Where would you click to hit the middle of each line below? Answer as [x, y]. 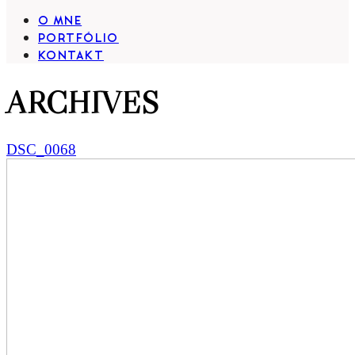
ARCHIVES [82, 102]
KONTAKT [71, 56]
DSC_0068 [41, 150]
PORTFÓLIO [78, 39]
